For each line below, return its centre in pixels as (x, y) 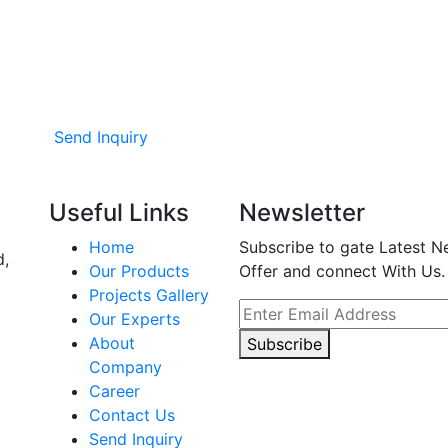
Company (125, 367)
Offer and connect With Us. (342, 271)
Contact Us (132, 415)
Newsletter (302, 212)
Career (114, 391)
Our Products (139, 271)
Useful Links (119, 212)
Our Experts (134, 319)
